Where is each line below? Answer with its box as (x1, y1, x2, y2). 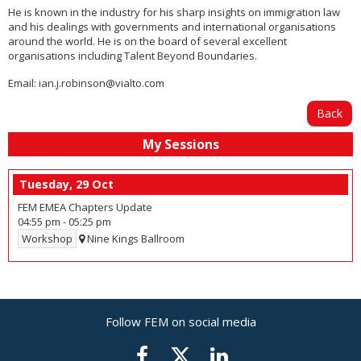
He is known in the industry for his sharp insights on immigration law (8, 5, 340, 20)
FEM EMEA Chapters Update (18, 200, 152, 215)
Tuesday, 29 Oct (19, 176, 114, 193)
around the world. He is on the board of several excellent (8, 34, 287, 49)
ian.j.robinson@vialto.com (39, 76, 164, 91)
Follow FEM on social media (105, 313, 256, 330)
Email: (8, 76, 36, 91)
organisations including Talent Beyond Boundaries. (8, 48, 257, 64)
